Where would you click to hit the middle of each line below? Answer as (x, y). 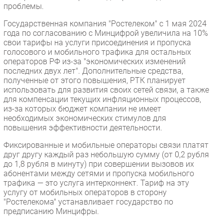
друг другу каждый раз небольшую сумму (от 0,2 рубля (106, 154)
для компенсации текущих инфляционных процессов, (102, 99)
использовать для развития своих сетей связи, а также (106, 90)
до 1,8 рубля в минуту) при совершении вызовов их (99, 164)
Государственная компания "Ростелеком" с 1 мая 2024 (105, 23)
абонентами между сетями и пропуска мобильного (99, 173)
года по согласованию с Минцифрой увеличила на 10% (106, 33)
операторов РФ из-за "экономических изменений (95, 61)
